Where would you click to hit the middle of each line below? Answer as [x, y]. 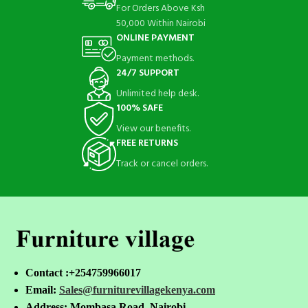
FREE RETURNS [147, 143]
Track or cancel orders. [162, 164]
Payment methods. [155, 59]
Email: [42, 290]
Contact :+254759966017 [83, 273]
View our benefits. [153, 129]
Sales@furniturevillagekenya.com [137, 290]
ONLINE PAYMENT [155, 38]
